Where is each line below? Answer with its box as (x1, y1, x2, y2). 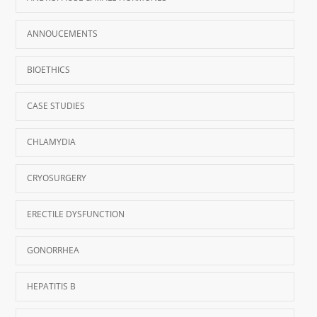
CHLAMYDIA (27, 135, 76, 148)
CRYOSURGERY (27, 171, 87, 184)
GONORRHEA (27, 243, 80, 256)
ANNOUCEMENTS (27, 27, 98, 40)
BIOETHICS (27, 63, 71, 76)
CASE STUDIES (27, 99, 86, 112)
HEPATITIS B (27, 279, 76, 292)
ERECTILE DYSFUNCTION (27, 207, 125, 220)
